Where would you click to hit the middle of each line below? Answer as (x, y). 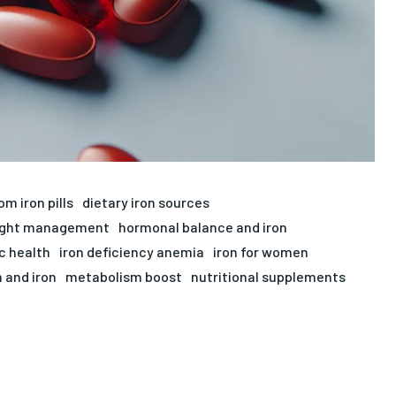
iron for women (260, 251)
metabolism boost (123, 276)
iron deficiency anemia (131, 251)
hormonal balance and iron (202, 226)
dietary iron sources (145, 202)
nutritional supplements (268, 276)
